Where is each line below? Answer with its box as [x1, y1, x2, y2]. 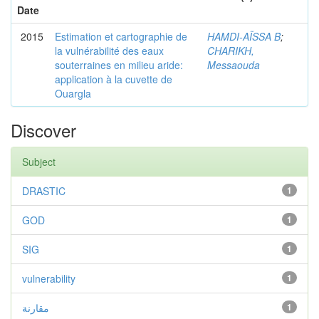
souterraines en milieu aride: [55, 58, 183, 72]
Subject [22, 155, 56, 169]
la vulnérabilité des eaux [55, 43, 164, 58]
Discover [11, 117, 76, 142]
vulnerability [22, 271, 75, 286]
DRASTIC [22, 184, 66, 198]
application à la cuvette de [55, 72, 172, 86]
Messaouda [207, 58, 260, 72]
